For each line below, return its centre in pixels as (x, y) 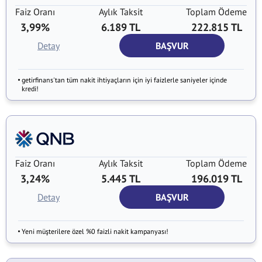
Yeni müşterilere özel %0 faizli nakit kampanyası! (95, 231)
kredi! (30, 89)
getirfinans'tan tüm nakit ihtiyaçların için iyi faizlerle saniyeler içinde (124, 80)
